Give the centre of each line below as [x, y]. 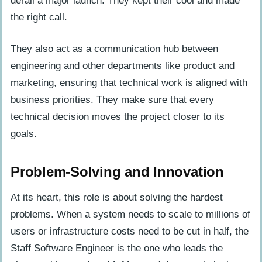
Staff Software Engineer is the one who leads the [117, 248]
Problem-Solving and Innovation [117, 172]
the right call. [39, 18]
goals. [24, 134]
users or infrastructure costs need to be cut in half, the [130, 231]
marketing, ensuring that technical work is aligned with [129, 83]
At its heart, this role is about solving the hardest [117, 197]
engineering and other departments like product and [123, 66]
